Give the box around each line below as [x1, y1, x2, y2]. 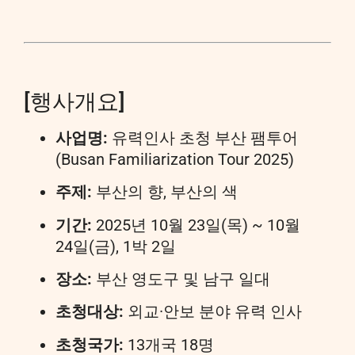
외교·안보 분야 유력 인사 [124, 302, 302, 322]
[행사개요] [24, 88, 125, 115]
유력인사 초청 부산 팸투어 [108, 128, 298, 147]
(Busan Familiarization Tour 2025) [55, 149, 294, 169]
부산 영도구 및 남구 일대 [92, 269, 270, 288]
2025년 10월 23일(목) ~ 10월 [92, 215, 300, 235]
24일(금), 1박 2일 [55, 236, 176, 256]
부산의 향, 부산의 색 [92, 182, 238, 202]
